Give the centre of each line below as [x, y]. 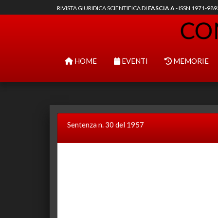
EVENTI [134, 61]
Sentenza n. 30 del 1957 [106, 125]
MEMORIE [190, 61]
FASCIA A [161, 8]
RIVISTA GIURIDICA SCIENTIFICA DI [102, 8]
